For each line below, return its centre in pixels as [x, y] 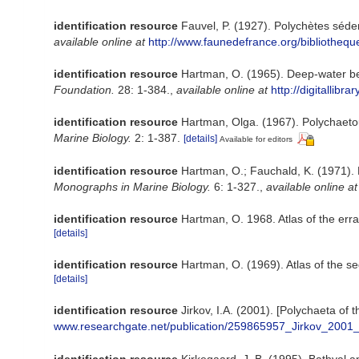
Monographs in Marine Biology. [132, 186]
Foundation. [84, 89]
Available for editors [256, 139]
